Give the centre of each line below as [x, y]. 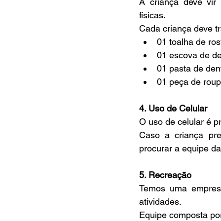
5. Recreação [165, 175]
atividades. [160, 202]
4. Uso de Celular [173, 109]
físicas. [152, 15]
